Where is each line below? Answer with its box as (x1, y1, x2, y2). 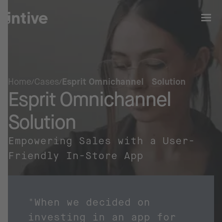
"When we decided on (28, 197, 150, 208)
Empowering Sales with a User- (8, 135, 195, 147)
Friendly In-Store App (8, 150, 143, 162)
